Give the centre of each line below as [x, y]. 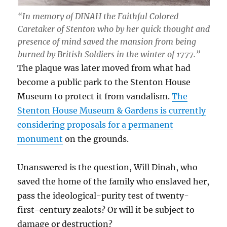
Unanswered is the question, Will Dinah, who [108, 167]
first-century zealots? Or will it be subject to [106, 210]
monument [40, 139]
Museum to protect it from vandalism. [95, 96]
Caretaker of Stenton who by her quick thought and [113, 29]
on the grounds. [96, 139]
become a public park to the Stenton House [104, 82]
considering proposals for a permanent [96, 124]
